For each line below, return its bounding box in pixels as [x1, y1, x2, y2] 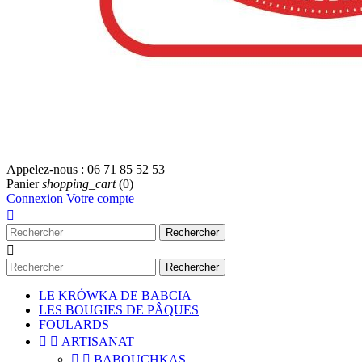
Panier [6, 177, 39, 191]
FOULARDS [39, 318, 109, 331]
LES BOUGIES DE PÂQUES [39, 303, 199, 317]
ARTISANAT [61, 335, 134, 348]
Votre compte [66, 192, 134, 205]
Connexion [6, 192, 66, 205]
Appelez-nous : [6, 162, 87, 176]
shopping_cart [42, 177, 116, 191]
